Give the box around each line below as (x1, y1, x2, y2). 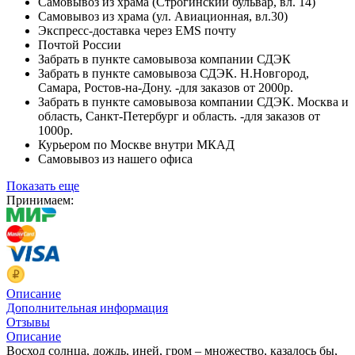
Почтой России (38, 37, 121, 52)
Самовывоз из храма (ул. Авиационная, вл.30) (38, 9, 288, 23)
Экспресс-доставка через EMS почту (38, 23, 236, 37)
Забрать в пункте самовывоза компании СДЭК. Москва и (38, 94, 349, 109)
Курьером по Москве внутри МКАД (38, 137, 235, 151)
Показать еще (6, 178, 79, 193)
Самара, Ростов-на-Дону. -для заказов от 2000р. (38, 80, 293, 94)
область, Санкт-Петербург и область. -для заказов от (38, 109, 320, 123)
